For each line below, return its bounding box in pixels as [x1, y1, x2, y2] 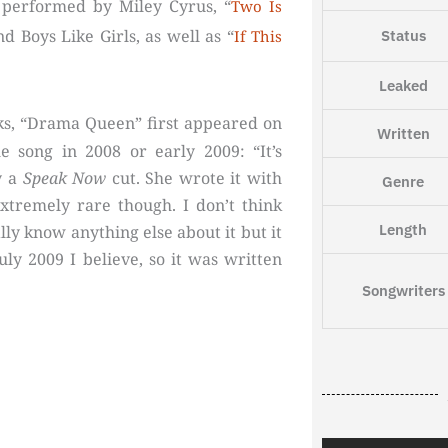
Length [379, 220, 428, 240]
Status [380, 26, 426, 46]
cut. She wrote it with [106, 167, 282, 190]
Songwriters [361, 281, 445, 301]
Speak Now [22, 167, 107, 190]
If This [233, 26, 282, 47]
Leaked [378, 76, 428, 96]
